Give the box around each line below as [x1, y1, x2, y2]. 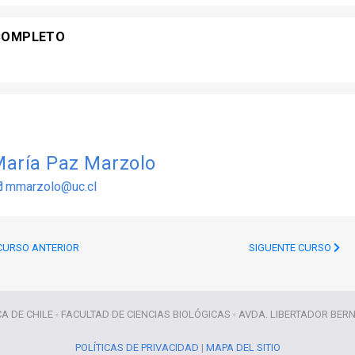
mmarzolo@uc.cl [2, 179, 97, 194]
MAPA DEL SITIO [205, 342, 281, 353]
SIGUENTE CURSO [248, 242, 334, 254]
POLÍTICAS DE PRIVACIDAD [74, 342, 199, 353]
